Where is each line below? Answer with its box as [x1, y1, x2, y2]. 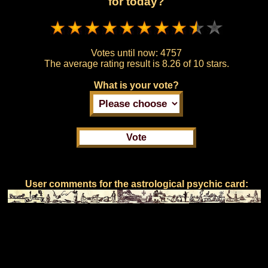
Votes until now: [91, 47, 160, 58]
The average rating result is [44, 58, 162, 69]
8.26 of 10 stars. [162, 58, 229, 69]
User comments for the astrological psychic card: [25, 178, 248, 189]
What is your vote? [94, 80, 179, 90]
